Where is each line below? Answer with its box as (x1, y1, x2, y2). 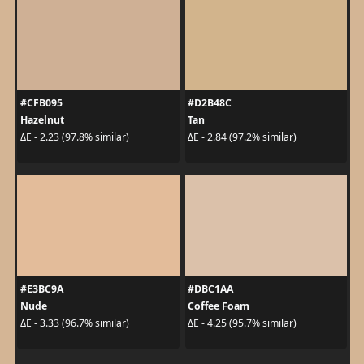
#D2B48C (188, 95, 232, 110)
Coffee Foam (188, 298, 249, 313)
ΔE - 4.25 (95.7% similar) (188, 316, 297, 330)
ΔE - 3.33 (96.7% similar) (19, 316, 129, 330)
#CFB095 (19, 95, 63, 110)
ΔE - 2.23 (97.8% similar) (19, 130, 129, 144)
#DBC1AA (188, 281, 233, 296)
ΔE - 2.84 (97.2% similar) (188, 130, 297, 144)
